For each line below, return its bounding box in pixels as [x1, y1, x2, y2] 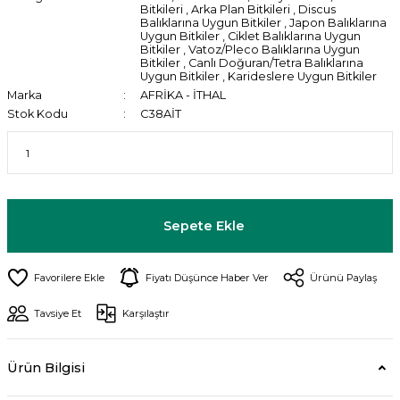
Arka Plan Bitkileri [190, 3, 290, 16]
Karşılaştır [122, 307, 170, 320]
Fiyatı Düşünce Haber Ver [146, 271, 269, 284]
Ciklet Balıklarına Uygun [227, 29, 361, 43]
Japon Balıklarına [288, 16, 387, 29]
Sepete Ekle [162, 218, 245, 234]
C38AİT [139, 107, 181, 121]
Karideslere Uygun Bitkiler [227, 70, 377, 83]
